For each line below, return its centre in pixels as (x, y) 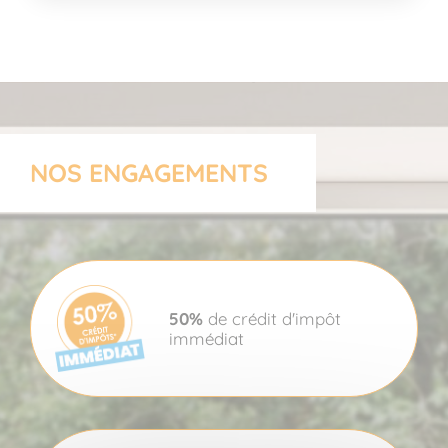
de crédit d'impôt (272, 318)
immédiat (206, 338)
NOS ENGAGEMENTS (149, 172)
